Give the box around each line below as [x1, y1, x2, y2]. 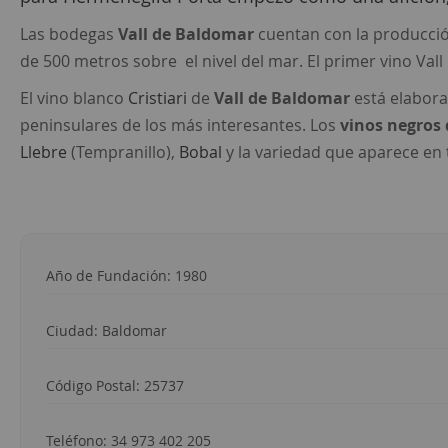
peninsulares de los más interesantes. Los [20, 114, 340, 137]
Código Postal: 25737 [46, 376, 184, 396]
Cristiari [128, 87, 187, 110]
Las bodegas [20, 23, 118, 46]
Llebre [20, 141, 67, 164]
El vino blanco [20, 87, 128, 110]
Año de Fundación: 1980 [46, 266, 207, 286]
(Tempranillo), [67, 141, 179, 164]
